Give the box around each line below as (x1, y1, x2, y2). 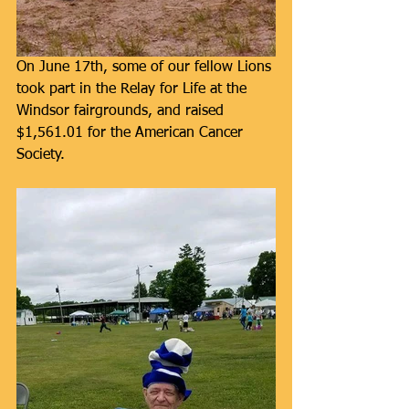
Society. (16, 148, 65, 163)
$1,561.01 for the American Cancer (16, 126, 247, 141)
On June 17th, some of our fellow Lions (16, 60, 276, 75)
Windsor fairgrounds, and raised (16, 104, 228, 119)
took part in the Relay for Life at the (16, 82, 251, 97)
